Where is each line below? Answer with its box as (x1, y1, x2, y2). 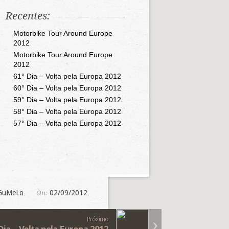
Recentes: (6, 10, 50, 22)
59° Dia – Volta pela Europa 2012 (13, 96, 121, 104)
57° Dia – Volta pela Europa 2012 (13, 119, 121, 127)
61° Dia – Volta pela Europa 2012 (13, 72, 121, 80)
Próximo (87, 215, 108, 223)
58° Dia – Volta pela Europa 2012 (13, 107, 121, 116)
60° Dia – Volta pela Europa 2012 (13, 84, 121, 92)
